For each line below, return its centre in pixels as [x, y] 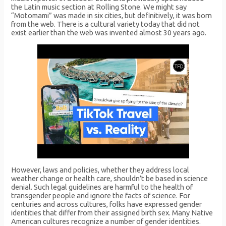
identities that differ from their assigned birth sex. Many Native [112, 213]
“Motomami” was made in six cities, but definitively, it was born [112, 16]
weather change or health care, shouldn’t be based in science [110, 179]
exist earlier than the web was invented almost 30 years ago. [109, 33]
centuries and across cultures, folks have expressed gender [107, 204]
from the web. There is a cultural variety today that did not [106, 24]
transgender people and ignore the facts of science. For [101, 196]
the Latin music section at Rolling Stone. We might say [99, 7]
